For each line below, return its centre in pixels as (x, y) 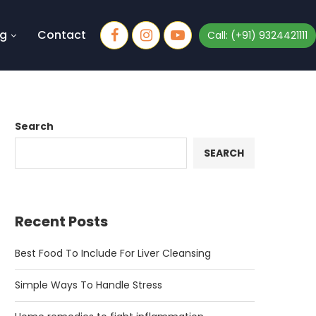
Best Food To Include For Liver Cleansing (113, 253)
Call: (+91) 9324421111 (257, 35)
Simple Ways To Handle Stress (89, 285)
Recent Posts (61, 221)
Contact (62, 35)
